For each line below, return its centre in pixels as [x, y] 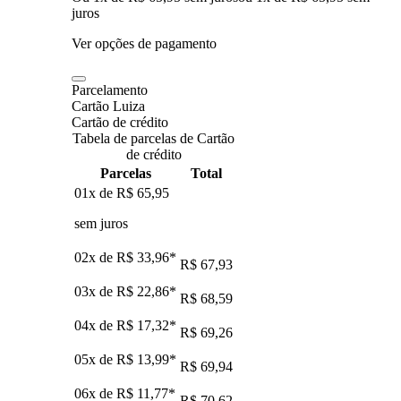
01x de [95, 192]
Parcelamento [110, 90]
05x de [95, 359]
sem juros [101, 223]
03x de [95, 291]
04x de [95, 325]
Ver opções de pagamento [144, 43]
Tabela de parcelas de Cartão [154, 138]
